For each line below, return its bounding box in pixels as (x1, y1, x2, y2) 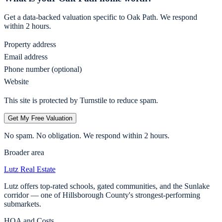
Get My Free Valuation (8, 114, 72, 122)
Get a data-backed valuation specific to (4, 13, 127, 22)
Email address (4, 53, 48, 61)
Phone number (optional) (4, 65, 82, 74)
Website (4, 77, 29, 86)
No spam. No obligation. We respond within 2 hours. (4, 131, 169, 140)
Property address (4, 40, 56, 49)
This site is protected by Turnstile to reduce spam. (4, 96, 158, 105)
